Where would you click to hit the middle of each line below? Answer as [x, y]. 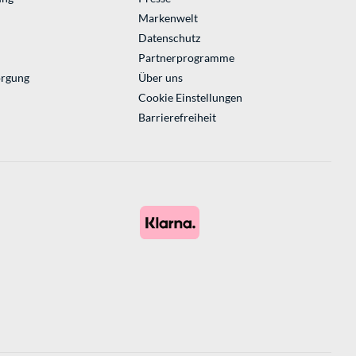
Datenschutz [169, 38]
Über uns [160, 78]
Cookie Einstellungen [190, 98]
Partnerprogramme [186, 58]
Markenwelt [168, 18]
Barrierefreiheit [177, 118]
